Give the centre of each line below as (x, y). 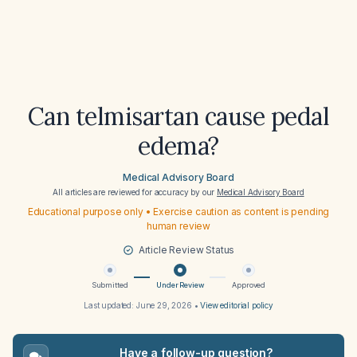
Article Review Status (186, 250)
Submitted (110, 285)
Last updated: (110, 305)
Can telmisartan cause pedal (178, 116)
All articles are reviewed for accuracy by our (135, 192)
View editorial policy (237, 305)
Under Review (180, 285)
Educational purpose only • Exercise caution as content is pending (178, 212)
